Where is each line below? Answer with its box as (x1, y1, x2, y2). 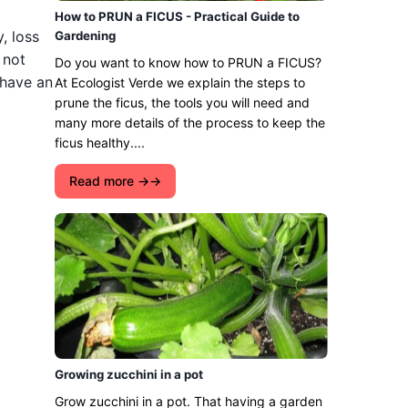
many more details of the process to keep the (55, 115, 325, 130)
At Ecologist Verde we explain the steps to (55, 75, 305, 90)
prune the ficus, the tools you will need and (55, 95, 310, 110)
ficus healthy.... (55, 135, 145, 150)
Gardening (55, 28, 116, 43)
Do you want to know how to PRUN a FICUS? (55, 55, 321, 70)
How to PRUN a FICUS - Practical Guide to (55, 9, 300, 24)
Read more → (69, 173, 149, 189)
